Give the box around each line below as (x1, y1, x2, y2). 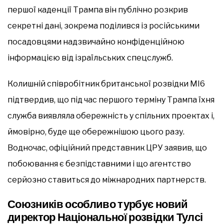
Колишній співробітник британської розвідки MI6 (7, 78, 205, 88)
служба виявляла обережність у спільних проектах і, (7, 110, 214, 120)
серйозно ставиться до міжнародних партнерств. (7, 174, 206, 184)
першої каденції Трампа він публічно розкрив (7, 4, 188, 14)
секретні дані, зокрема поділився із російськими (7, 20, 199, 30)
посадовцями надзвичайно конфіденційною (7, 36, 184, 46)
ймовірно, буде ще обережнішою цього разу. (7, 126, 184, 136)
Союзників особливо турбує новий (7, 196, 188, 212)
